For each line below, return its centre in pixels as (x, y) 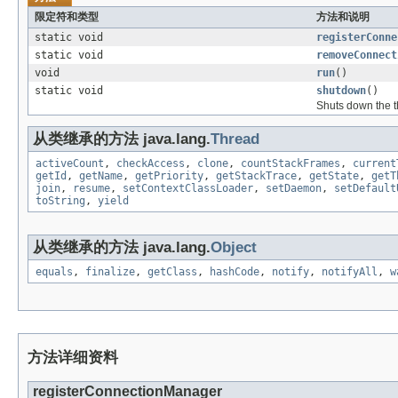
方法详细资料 (73, 357)
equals (54, 271)
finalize (110, 271)
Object (234, 247)
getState (334, 175)
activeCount (70, 163)
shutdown (341, 90)
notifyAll (350, 271)
